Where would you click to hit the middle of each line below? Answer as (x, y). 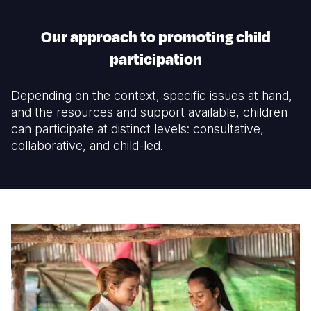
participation (155, 60)
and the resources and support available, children (149, 112)
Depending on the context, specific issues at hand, (152, 96)
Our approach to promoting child (155, 38)
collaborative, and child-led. (87, 146)
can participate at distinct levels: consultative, (137, 129)
